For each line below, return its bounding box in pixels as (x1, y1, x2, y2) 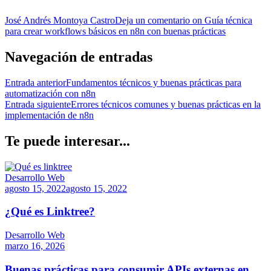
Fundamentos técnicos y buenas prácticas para (66, 77, 241, 88)
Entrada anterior (5, 77, 66, 88)
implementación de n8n (5, 109, 94, 120)
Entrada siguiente (5, 99, 71, 109)
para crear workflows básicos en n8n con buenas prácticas (5, 26, 226, 37)
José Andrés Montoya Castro (5, 15, 115, 26)
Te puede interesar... (5, 132, 130, 149)
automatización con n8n (5, 88, 96, 99)
